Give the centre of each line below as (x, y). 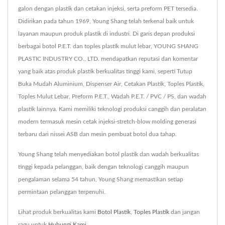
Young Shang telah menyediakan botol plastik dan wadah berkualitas (108, 154)
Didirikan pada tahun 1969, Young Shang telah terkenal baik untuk (106, 21)
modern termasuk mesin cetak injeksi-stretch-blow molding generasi (107, 121)
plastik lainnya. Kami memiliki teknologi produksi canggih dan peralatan (112, 109)
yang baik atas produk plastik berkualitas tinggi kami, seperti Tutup (105, 71)
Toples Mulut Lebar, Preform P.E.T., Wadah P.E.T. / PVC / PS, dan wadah (112, 96)
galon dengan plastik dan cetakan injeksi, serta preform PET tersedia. (108, 8)
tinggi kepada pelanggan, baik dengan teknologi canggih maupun (103, 166)
